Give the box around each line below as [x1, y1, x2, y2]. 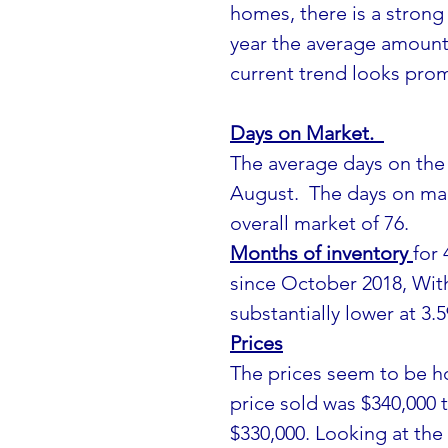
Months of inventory [230, 240, 413, 265]
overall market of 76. [230, 210, 409, 235]
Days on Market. [230, 120, 384, 145]
